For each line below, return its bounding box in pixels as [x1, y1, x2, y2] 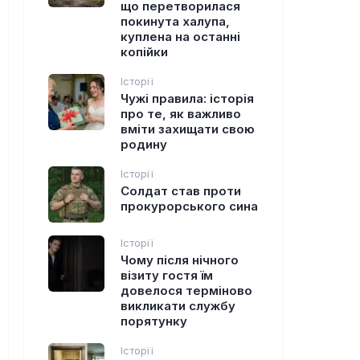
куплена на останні [121, 29, 240, 44]
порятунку [121, 313, 187, 329]
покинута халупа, [121, 14, 230, 29]
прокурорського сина [121, 198, 258, 214]
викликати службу [121, 298, 235, 313]
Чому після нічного [121, 252, 239, 268]
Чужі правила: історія [121, 91, 254, 106]
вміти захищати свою [121, 121, 255, 137]
